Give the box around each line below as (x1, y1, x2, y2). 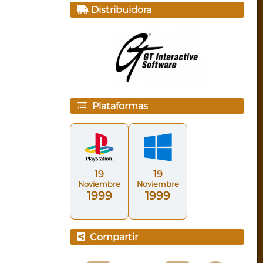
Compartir (85, 231, 139, 243)
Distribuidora (89, 4, 152, 16)
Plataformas (87, 100, 149, 112)
